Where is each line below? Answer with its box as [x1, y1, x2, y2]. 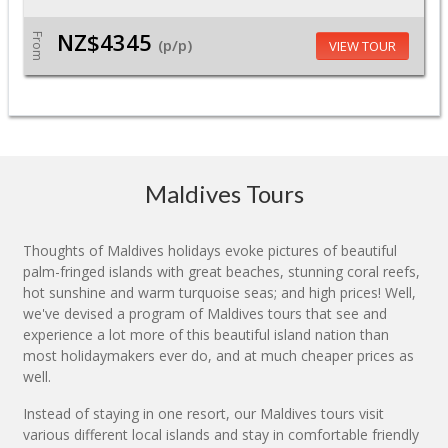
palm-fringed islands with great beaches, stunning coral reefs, [23, 261, 420, 281]
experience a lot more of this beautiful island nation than [23, 324, 389, 344]
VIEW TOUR [328, 36, 396, 55]
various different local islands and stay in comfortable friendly [23, 424, 419, 444]
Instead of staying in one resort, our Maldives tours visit [23, 403, 384, 423]
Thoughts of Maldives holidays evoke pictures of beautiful [23, 240, 397, 260]
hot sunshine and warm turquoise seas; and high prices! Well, [23, 282, 416, 302]
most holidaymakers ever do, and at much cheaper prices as [23, 345, 414, 365]
